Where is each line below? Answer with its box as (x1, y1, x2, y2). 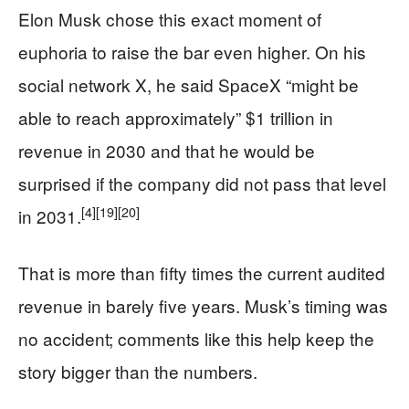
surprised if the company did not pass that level (18, 171, 386, 195)
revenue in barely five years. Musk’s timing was (18, 293, 388, 318)
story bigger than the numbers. (18, 359, 257, 383)
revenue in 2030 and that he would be (18, 138, 315, 163)
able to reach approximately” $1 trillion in (18, 105, 333, 130)
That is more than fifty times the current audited (18, 260, 385, 285)
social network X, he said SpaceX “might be (18, 72, 359, 97)
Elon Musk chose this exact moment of (18, 6, 321, 31)
